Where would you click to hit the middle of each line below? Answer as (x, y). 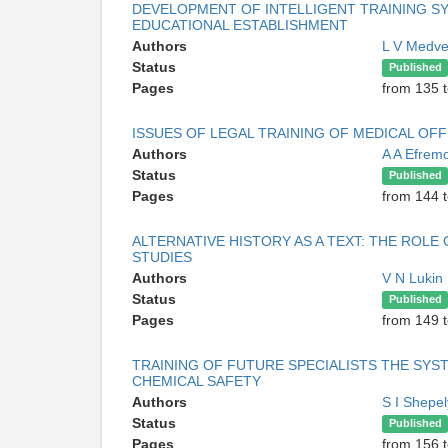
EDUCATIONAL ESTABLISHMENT (240, 24)
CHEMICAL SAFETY (196, 380)
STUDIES (162, 256)
